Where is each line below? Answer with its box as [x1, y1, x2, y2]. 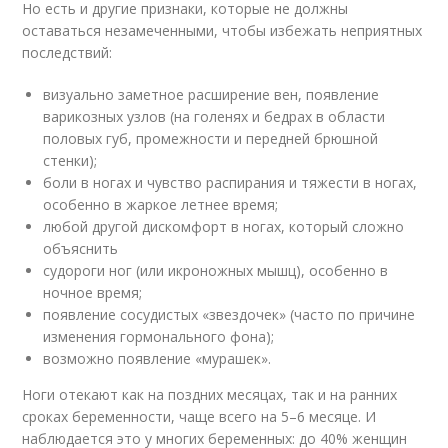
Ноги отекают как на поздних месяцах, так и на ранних [22, 384, 398, 404]
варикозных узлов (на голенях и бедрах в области [43, 106, 386, 126]
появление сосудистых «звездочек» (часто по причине [43, 304, 416, 324]
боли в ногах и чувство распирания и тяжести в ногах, [43, 172, 418, 192]
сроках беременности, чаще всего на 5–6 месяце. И [22, 406, 377, 426]
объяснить [43, 238, 119, 258]
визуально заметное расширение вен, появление [43, 84, 380, 104]
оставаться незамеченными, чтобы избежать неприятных [22, 20, 423, 40]
